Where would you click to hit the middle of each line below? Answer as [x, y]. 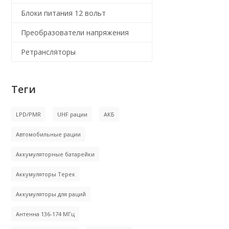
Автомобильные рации [48, 134]
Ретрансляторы [48, 52]
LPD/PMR [28, 114]
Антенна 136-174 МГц [45, 214]
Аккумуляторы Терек [45, 174]
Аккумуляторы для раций [51, 194]
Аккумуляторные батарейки [55, 154]
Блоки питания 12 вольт [63, 13]
